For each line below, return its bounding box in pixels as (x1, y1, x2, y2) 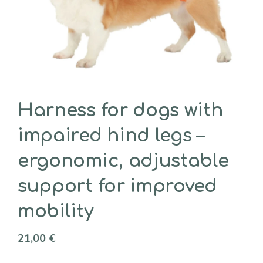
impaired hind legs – (18, 126, 204, 146)
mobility (18, 201, 94, 221)
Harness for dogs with (18, 100, 223, 120)
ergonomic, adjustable (18, 151, 229, 171)
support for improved (18, 176, 217, 196)
